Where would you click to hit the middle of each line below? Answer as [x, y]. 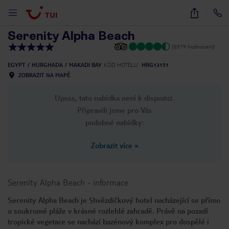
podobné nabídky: [114, 122]
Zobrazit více [111, 145]
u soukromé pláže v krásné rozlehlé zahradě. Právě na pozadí [108, 211]
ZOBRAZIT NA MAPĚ [44, 75]
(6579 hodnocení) [193, 46]
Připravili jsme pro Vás [114, 110]
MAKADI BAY [85, 65]
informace [111, 182]
